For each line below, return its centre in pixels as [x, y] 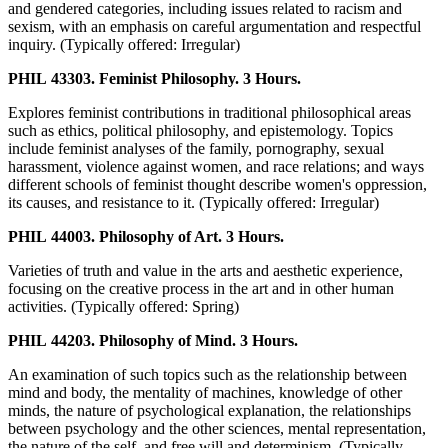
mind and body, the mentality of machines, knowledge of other [205, 393]
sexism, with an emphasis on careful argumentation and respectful [214, 27]
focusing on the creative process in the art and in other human [201, 289]
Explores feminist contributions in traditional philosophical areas [209, 113]
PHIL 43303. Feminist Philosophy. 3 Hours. [154, 79]
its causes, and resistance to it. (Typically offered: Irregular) [193, 203]
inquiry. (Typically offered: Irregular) [124, 45]
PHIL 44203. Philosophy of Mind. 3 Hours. [153, 341]
